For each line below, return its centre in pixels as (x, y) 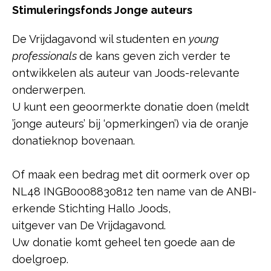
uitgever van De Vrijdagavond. (89, 226)
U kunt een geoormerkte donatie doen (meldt (131, 107)
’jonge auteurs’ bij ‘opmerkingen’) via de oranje (130, 124)
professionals (46, 56)
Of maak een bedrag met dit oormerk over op (131, 175)
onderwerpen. (49, 90)
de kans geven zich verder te (155, 56)
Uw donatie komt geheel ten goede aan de (124, 243)
